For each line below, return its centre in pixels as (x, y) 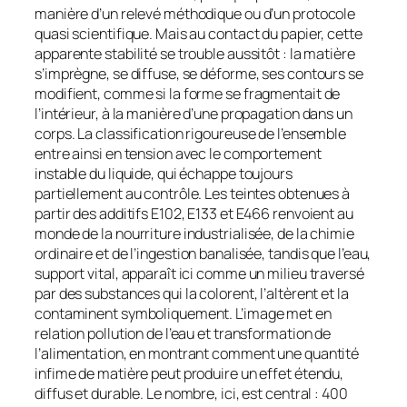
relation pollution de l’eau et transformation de (183, 333)
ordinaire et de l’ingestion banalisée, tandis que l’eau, (203, 253)
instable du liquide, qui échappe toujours (164, 173)
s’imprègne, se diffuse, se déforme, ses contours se (199, 73)
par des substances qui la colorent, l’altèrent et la (192, 293)
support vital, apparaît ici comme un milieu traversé (199, 273)
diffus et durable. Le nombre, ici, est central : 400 (191, 393)
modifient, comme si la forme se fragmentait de (188, 93)
